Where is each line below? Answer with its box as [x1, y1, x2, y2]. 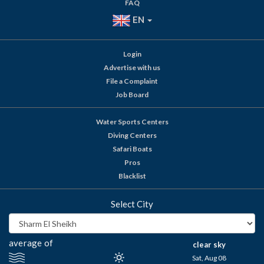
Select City [111, 199, 153, 210]
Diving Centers [107, 131, 157, 140]
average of [9, 237, 53, 249]
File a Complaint [106, 77, 158, 86]
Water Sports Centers [95, 117, 169, 127]
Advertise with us [104, 63, 160, 72]
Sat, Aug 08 [192, 253, 226, 263]
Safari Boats [112, 144, 152, 154]
